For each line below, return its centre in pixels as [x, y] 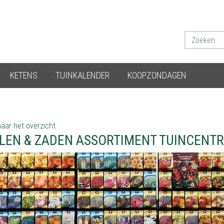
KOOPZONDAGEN [157, 75]
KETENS [24, 75]
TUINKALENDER [82, 75]
